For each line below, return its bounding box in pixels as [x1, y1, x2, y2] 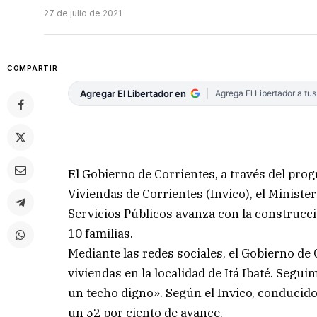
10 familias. [68, 225, 134, 241]
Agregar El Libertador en [80, 88, 187, 100]
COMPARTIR [7, 64, 58, 73]
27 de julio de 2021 [44, 8, 122, 19]
